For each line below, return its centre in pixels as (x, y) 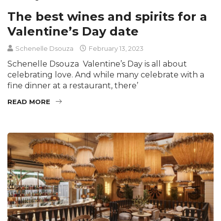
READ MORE (29, 102)
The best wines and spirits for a (107, 17)
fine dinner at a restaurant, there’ (73, 86)
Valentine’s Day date (73, 31)
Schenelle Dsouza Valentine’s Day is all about (97, 64)
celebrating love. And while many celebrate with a (106, 75)
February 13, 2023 (115, 48)
